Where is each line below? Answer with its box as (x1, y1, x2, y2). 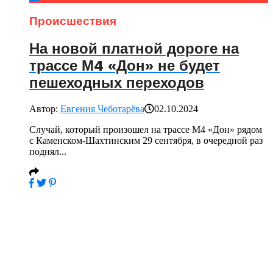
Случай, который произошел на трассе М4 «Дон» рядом (29, 124, 262, 135)
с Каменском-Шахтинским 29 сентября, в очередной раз (29, 135, 263, 146)
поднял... (29, 146, 66, 157)
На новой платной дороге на (29, 40, 239, 57)
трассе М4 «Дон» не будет (29, 57, 220, 74)
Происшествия (29, 14, 116, 28)
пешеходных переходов (29, 74, 204, 91)
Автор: (29, 103, 60, 114)
